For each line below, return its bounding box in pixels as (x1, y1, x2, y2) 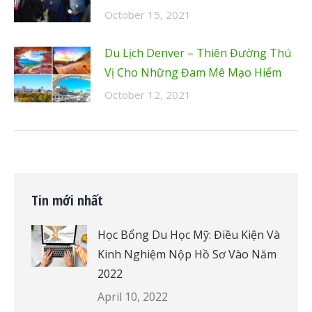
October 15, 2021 (104, 7, 191, 22)
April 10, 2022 (97, 288, 168, 304)
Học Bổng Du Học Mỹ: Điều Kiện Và (97, 226, 280, 242)
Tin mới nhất (31, 190, 103, 210)
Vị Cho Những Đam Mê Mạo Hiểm (104, 64, 281, 80)
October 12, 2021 (104, 87, 191, 102)
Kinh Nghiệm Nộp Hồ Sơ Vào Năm (97, 246, 276, 262)
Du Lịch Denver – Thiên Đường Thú (104, 45, 291, 61)
